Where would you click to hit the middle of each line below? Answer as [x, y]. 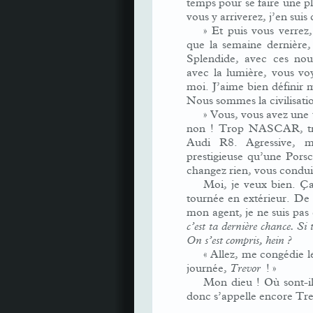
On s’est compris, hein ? [239, 240]
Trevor [247, 268]
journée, [208, 268]
